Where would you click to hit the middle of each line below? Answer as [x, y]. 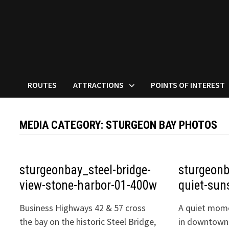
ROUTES [42, 85]
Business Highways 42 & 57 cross [83, 208]
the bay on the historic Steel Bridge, [88, 222]
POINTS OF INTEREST [188, 85]
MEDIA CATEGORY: [63, 125]
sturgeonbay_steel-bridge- [85, 170]
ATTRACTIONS [99, 85]
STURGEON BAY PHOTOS [162, 125]
